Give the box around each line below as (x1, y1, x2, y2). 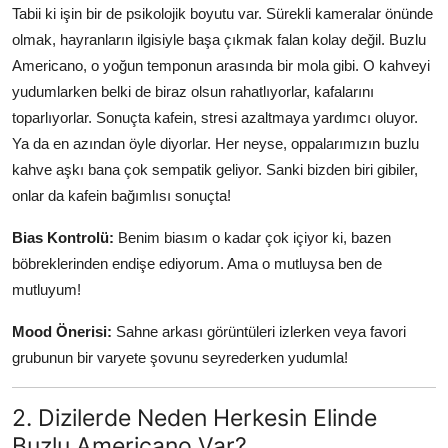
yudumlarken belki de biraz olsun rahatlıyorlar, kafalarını (12, 83, 374, 101)
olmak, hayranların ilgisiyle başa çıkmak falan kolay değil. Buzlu (12, 31, 426, 49)
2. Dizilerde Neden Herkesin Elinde (12, 403, 377, 433)
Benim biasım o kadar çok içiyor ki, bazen (114, 229, 391, 247)
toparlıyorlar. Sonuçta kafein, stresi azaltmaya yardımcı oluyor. (12, 109, 418, 127)
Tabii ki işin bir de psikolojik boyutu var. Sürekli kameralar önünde (12, 5, 433, 23)
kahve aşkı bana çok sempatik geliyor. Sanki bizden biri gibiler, (12, 161, 418, 179)
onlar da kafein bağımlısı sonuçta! (12, 187, 231, 205)
